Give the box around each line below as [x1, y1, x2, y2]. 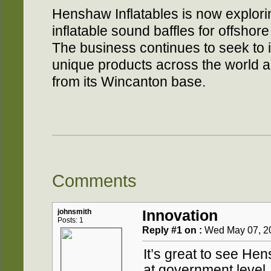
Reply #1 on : [142, 224, 202, 236]
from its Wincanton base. [52, 74, 206, 90]
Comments [52, 171, 137, 191]
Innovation [142, 207, 218, 224]
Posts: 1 [57, 216, 83, 225]
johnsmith [57, 207, 91, 217]
